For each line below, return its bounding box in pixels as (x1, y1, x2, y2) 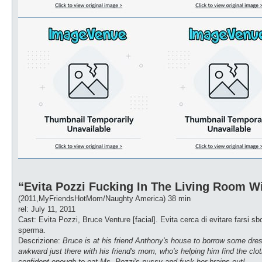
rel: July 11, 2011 (18, 204, 75, 213)
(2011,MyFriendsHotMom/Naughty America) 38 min (18, 194, 191, 203)
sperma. (18, 225, 46, 235)
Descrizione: (18, 236, 63, 245)
